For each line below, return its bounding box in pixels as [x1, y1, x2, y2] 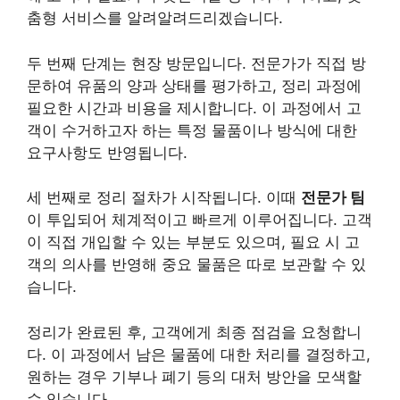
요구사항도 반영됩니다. [27, 143, 187, 162]
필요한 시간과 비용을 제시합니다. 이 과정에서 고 [27, 98, 362, 117]
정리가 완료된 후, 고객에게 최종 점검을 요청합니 [27, 322, 362, 341]
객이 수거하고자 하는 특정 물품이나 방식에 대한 [27, 121, 357, 139]
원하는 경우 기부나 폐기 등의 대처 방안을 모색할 [27, 367, 362, 386]
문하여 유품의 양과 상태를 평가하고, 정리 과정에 [27, 76, 362, 95]
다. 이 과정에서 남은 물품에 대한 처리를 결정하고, [27, 345, 371, 363]
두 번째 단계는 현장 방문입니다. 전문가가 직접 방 [27, 54, 366, 72]
